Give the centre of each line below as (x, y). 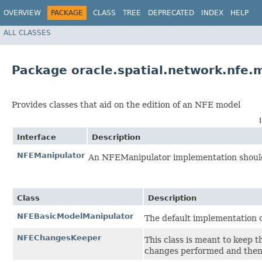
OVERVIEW (22, 13)
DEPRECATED (171, 13)
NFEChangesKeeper (59, 238)
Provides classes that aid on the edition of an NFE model (126, 105)
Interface (37, 137)
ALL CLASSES (27, 32)
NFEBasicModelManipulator (75, 216)
